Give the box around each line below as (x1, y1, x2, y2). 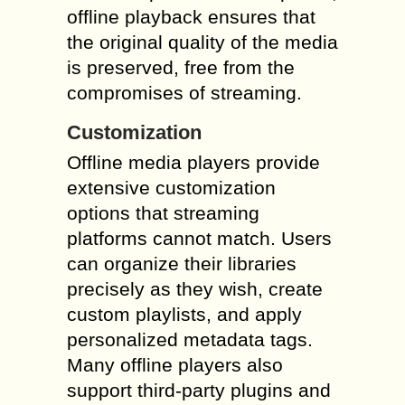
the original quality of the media (67, 32, 338, 52)
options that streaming (67, 202, 259, 223)
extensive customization (67, 177, 276, 198)
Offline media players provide (67, 152, 320, 173)
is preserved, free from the (67, 57, 295, 78)
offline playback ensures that (67, 6, 316, 27)
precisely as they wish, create (67, 278, 323, 299)
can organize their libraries (67, 253, 297, 274)
